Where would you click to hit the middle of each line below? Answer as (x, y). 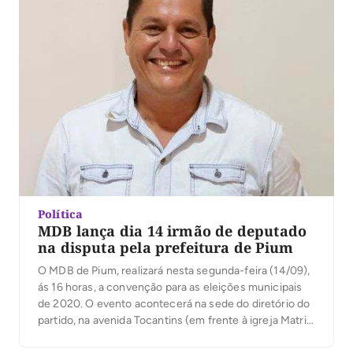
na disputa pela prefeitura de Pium (166, 247)
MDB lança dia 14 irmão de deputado (173, 230)
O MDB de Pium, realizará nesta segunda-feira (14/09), (174, 270)
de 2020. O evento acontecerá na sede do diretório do (174, 303)
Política (61, 214)
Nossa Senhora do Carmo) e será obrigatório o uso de (172, 336)
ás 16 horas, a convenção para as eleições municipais (170, 287)
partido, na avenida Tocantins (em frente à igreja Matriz (175, 320)
